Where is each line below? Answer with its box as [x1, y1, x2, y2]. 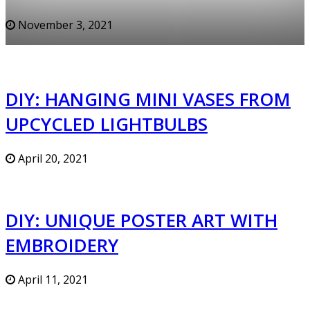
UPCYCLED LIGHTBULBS [6, 111, 208, 136]
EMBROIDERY [6, 232, 118, 257]
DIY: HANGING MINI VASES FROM [6, 86, 291, 111]
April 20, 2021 [15, 151, 88, 167]
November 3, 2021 [15, 17, 113, 33]
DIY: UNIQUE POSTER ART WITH [6, 207, 277, 232]
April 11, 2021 [15, 272, 88, 288]
